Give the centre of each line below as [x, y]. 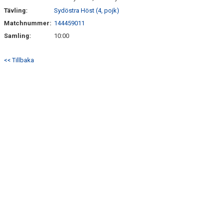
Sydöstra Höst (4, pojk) [87, 10]
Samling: [18, 36]
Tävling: [16, 10]
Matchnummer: [28, 23]
